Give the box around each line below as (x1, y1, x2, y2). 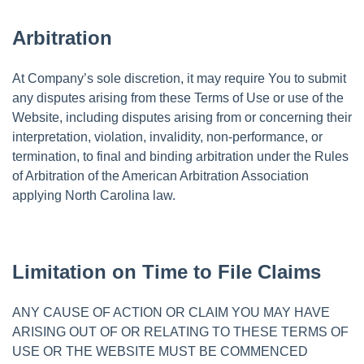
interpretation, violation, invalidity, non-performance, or (12, 129, 323, 144)
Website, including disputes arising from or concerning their (12, 110, 352, 124)
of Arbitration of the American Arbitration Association (12, 168, 309, 183)
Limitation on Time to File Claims (12, 260, 321, 283)
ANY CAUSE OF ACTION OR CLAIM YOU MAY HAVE (12, 305, 330, 319)
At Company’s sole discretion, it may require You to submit (12, 71, 346, 85)
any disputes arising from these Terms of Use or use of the (12, 90, 344, 105)
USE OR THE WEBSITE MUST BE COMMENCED (12, 344, 308, 358)
